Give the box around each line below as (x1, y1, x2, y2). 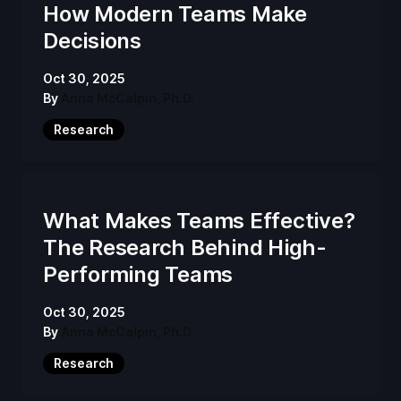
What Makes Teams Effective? (43, 207, 355, 234)
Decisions (43, 27, 141, 54)
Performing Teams (43, 260, 234, 287)
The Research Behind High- (43, 234, 327, 260)
